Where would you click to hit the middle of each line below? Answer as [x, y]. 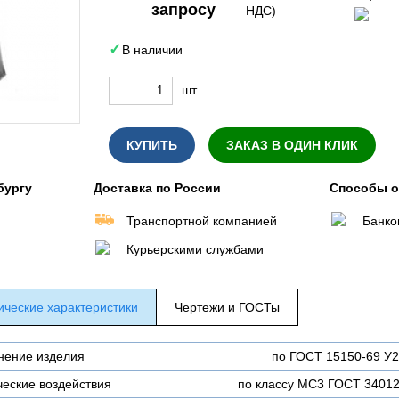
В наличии [152, 49]
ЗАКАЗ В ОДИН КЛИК [292, 145]
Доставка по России [157, 188]
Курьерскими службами [195, 249]
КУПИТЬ [152, 145]
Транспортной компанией [202, 221]
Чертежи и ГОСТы [227, 307]
